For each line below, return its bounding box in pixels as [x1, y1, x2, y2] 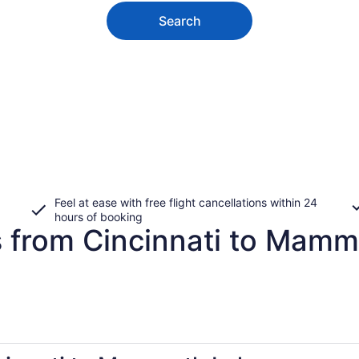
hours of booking [54, 209, 143, 224]
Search [158, 12, 201, 29]
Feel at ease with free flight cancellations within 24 [54, 195, 317, 209]
